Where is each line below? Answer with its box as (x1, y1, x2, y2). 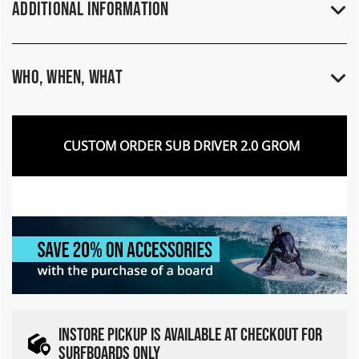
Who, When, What (12, 66, 123, 90)
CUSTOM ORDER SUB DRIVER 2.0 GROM (63, 137, 300, 155)
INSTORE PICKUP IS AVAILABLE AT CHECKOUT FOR (58, 323, 322, 346)
